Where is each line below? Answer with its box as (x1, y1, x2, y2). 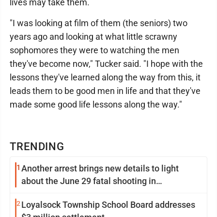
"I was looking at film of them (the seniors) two (10, 18, 187, 29)
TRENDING (10, 140, 65, 153)
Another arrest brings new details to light (21, 163, 179, 174)
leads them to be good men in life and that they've (10, 86, 201, 96)
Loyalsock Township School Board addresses (21, 200, 195, 210)
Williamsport (21, 188, 71, 199)
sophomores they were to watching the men (10, 45, 179, 56)
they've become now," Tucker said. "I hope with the (10, 59, 203, 69)
